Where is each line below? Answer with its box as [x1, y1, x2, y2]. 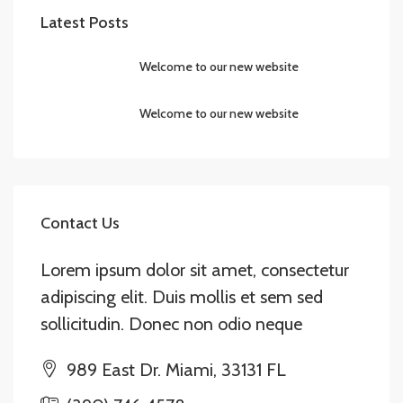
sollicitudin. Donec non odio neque [40, 313, 302, 335]
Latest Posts [40, 13, 129, 32]
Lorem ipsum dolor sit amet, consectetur [40, 259, 349, 281]
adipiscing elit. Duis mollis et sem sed [40, 286, 323, 308]
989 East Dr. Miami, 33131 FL [62, 359, 286, 381]
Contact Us [40, 213, 120, 233]
